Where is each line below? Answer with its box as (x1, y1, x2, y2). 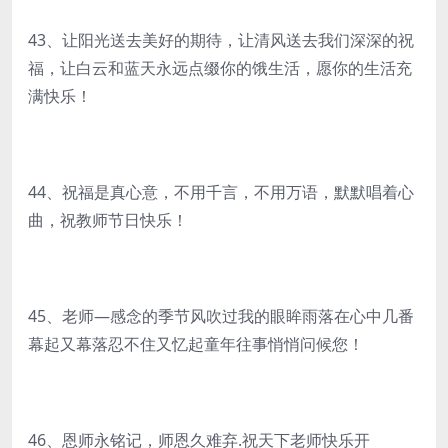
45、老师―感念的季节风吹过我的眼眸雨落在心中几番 (28, 305, 414, 327)
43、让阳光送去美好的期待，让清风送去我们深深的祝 (28, 29, 414, 51)
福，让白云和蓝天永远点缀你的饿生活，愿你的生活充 (28, 57, 412, 79)
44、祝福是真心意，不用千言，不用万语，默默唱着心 (28, 181, 414, 203)
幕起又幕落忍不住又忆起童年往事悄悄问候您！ (28, 333, 364, 355)
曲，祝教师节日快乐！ (28, 209, 188, 231)
